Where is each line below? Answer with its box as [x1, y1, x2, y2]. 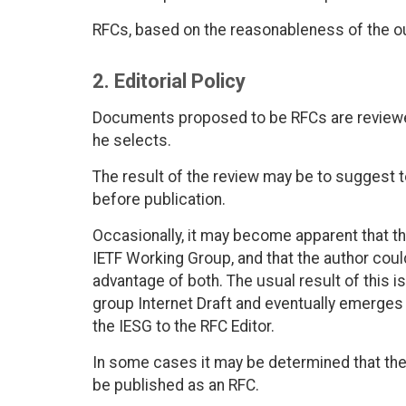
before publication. [92, 190, 226, 209]
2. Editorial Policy [92, 70, 246, 93]
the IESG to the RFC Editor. [92, 317, 275, 336]
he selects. [92, 131, 171, 150]
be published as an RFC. [92, 376, 259, 395]
